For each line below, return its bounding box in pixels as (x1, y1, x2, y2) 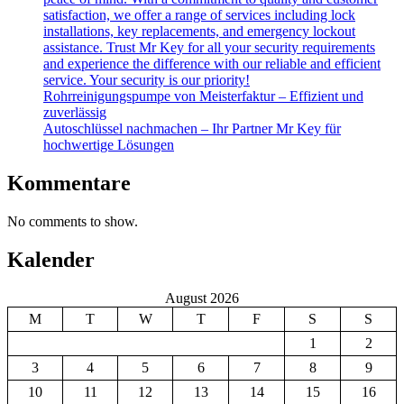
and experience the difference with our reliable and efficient (43, 56, 381, 72)
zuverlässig (43, 105, 106, 121)
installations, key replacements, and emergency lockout (43, 23, 355, 40)
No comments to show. (7, 214, 138, 230)
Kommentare (7, 171, 131, 196)
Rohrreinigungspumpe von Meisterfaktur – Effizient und (43, 88, 363, 105)
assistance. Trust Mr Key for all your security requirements (43, 40, 375, 56)
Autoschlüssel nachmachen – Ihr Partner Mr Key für (43, 121, 341, 137)
